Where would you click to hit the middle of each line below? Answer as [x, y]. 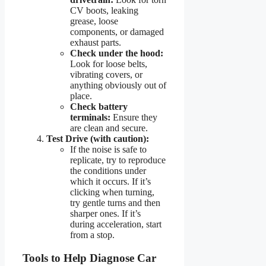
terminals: [90, 117]
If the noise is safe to [108, 149]
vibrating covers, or [106, 74]
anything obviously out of [118, 85]
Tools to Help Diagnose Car [89, 258]
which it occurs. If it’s [110, 181]
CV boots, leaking [104, 10]
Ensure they [134, 117]
